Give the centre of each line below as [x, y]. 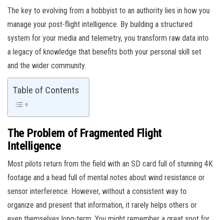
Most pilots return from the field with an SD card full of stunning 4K [110, 164]
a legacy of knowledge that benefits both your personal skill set [104, 52]
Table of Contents [46, 90]
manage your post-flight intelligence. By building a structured [100, 25]
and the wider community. [47, 66]
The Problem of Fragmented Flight [85, 133]
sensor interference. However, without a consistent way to [97, 192]
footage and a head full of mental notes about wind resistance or [106, 178]
